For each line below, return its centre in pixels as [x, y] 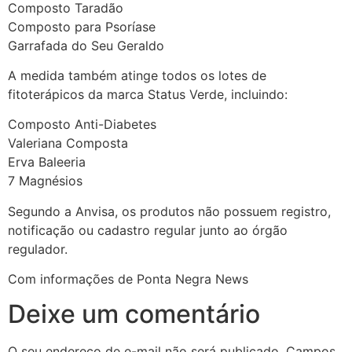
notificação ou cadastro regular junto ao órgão [148, 230]
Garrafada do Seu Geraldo [86, 45]
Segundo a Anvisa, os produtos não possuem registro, [169, 211]
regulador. [38, 249]
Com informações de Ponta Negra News [128, 279]
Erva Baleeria [47, 162]
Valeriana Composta [68, 143]
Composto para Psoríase [82, 26]
